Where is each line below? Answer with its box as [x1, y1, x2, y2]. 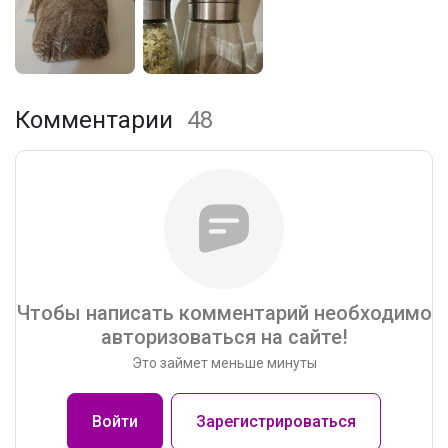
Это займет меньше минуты [131, 354, 317, 371]
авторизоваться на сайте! [100, 324, 348, 349]
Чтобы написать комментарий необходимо [16, 300, 432, 325]
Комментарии [15, 105, 179, 134]
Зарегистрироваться [196, 411, 356, 431]
